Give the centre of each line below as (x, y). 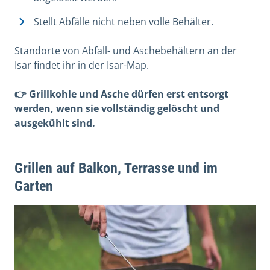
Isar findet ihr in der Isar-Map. (83, 65)
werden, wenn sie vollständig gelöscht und (117, 108)
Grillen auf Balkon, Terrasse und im (116, 168)
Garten (34, 186)
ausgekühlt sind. (55, 123)
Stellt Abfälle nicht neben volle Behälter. (124, 21)
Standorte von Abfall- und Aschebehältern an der (126, 50)
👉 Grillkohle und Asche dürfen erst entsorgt (121, 94)
